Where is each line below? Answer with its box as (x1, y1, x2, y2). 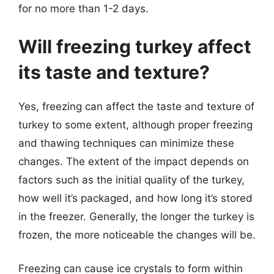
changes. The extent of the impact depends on (18, 155, 249, 168)
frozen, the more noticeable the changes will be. (18, 228, 256, 241)
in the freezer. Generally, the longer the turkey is (18, 210, 254, 223)
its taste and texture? (18, 61, 210, 83)
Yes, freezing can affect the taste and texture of (18, 100, 254, 113)
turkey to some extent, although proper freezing (18, 118, 253, 131)
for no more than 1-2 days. (18, 2, 149, 15)
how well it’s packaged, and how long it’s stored (18, 191, 253, 204)
